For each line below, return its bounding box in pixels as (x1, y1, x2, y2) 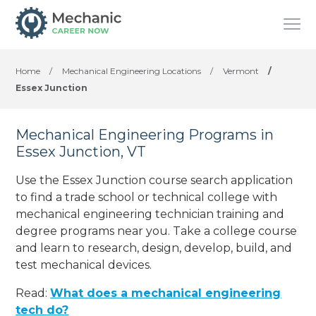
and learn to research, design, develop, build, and (16, 241, 293, 255)
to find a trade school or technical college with (16, 190, 278, 204)
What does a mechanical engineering (50, 286, 281, 300)
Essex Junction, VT (16, 143, 147, 160)
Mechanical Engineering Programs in (16, 126, 274, 143)
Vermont (223, 66, 260, 76)
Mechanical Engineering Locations (62, 66, 202, 76)
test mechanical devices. (16, 257, 152, 272)
